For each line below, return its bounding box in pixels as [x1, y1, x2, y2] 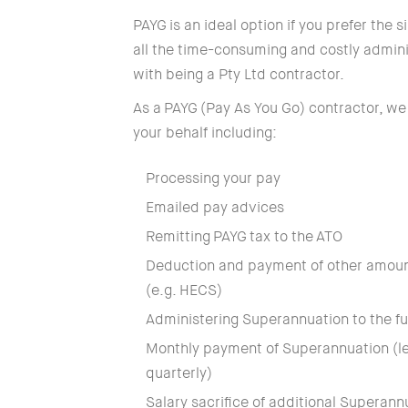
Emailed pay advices [146, 198, 285, 217]
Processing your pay [146, 168, 281, 188]
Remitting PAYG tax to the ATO [146, 227, 343, 246]
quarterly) [146, 363, 213, 382]
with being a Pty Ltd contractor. [133, 65, 345, 84]
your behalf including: [133, 123, 278, 142]
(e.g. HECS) [146, 280, 223, 300]
